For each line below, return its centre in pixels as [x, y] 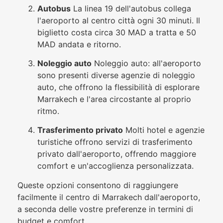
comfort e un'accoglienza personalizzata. [115, 166]
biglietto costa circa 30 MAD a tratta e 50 [117, 32]
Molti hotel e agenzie [164, 130]
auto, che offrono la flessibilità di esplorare [118, 87]
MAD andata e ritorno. [79, 44]
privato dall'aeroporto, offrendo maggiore [117, 154]
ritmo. [48, 111]
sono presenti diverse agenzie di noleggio [116, 75]
